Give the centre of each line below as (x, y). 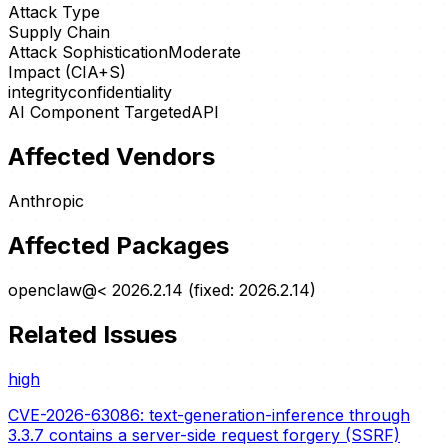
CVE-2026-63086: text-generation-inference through (209, 414)
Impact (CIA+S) (67, 72)
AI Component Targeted (99, 112)
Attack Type (54, 12)
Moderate (204, 52)
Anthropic (46, 201)
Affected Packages (118, 245)
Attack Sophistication (88, 52)
